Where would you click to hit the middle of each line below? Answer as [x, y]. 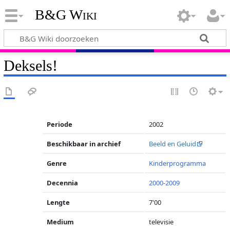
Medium [61, 222]
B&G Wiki [66, 15]
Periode [60, 124]
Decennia [63, 183]
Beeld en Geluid [173, 144]
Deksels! [30, 65]
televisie [161, 222]
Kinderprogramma [178, 163]
